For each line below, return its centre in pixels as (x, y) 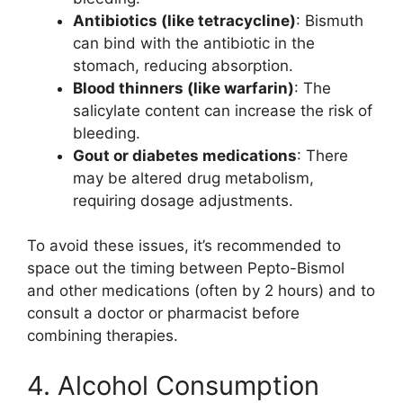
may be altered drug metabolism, (193, 178)
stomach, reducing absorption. (183, 65)
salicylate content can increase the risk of (223, 110)
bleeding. (107, 133)
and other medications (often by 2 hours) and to (201, 291)
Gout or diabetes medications (185, 155)
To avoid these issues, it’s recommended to (184, 246)
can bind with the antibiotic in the (194, 43)
